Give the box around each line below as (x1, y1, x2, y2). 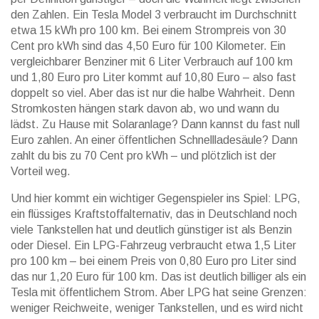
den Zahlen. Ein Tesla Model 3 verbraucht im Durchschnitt (11, 9, 297, 21)
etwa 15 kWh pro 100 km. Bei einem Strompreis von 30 (11, 24, 286, 36)
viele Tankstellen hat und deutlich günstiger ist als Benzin (11, 224, 292, 236)
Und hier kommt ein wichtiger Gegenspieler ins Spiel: (11, 192, 274, 204)
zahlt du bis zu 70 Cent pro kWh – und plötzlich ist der (11, 150, 276, 162)
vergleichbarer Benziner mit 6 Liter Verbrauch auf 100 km (11, 56, 293, 68)
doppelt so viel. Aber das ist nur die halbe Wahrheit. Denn (11, 87, 295, 99)
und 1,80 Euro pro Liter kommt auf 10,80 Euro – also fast (11, 71, 296, 83)
